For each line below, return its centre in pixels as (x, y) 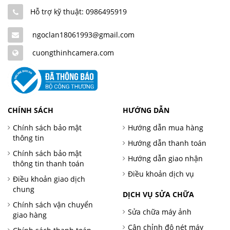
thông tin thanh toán (49, 163)
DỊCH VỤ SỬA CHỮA (158, 194)
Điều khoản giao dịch (49, 179)
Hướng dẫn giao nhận (165, 158)
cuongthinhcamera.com (73, 53)
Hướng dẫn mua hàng (166, 127)
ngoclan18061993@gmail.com (83, 35)
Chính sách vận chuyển (53, 204)
